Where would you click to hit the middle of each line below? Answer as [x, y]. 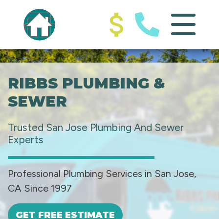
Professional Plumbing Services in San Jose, [102, 174]
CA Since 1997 [40, 188]
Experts [26, 140]
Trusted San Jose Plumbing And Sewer [96, 127]
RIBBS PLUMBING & [87, 83]
